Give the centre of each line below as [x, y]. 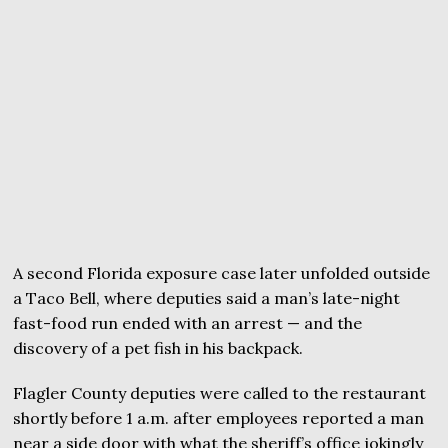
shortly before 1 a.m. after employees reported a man [219, 418]
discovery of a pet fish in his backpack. [158, 348]
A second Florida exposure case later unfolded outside [222, 273]
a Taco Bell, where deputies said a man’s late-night [207, 298]
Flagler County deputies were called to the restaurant [220, 393]
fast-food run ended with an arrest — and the [188, 323]
